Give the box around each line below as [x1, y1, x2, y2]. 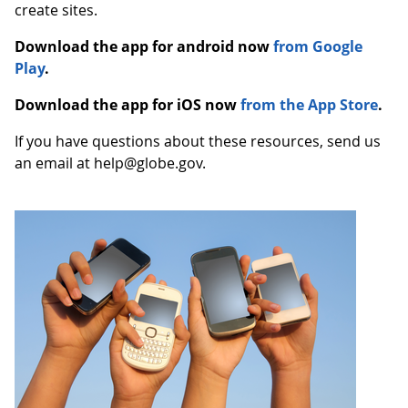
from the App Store [240, 95, 378, 115]
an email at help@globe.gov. [15, 153, 206, 173]
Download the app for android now [15, 36, 270, 56]
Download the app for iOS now [15, 95, 237, 115]
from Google [273, 36, 362, 56]
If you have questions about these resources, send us [15, 131, 381, 151]
